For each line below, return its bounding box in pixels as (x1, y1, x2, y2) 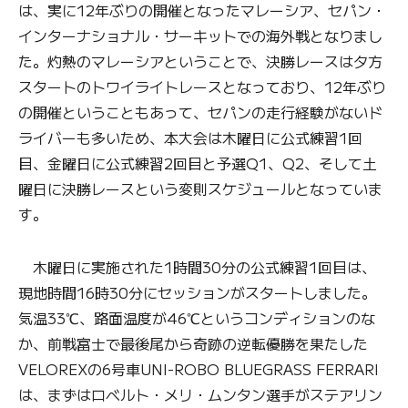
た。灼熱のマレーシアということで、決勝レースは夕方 (18, 49, 382, 72)
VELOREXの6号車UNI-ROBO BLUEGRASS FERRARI (18, 357, 379, 380)
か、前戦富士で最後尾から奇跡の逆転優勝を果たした (18, 331, 368, 354)
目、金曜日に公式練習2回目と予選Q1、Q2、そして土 (18, 151, 377, 174)
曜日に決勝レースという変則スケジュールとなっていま (18, 177, 382, 199)
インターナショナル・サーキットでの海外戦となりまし (18, 24, 382, 46)
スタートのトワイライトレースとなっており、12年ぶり (18, 75, 386, 97)
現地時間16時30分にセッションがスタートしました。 (18, 280, 376, 303)
